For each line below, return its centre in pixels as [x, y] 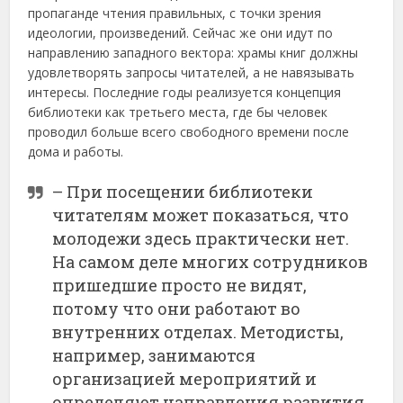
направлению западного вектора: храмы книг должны [193, 53]
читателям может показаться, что [201, 215]
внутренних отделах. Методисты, [198, 332]
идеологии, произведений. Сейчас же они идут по [181, 33]
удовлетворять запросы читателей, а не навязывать [192, 73]
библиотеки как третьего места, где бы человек [178, 112]
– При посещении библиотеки [183, 192]
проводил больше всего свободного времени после [189, 132]
